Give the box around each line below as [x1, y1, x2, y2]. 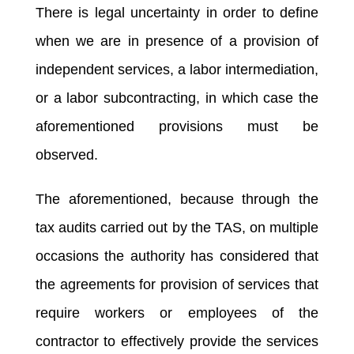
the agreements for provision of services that [35, 276, 319, 292]
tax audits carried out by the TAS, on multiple [35, 219, 319, 235]
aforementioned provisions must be [35, 118, 319, 134]
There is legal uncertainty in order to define [35, 4, 319, 21]
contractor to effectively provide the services [35, 333, 319, 349]
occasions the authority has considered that [35, 247, 319, 264]
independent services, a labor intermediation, [35, 61, 319, 77]
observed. [35, 146, 98, 163]
